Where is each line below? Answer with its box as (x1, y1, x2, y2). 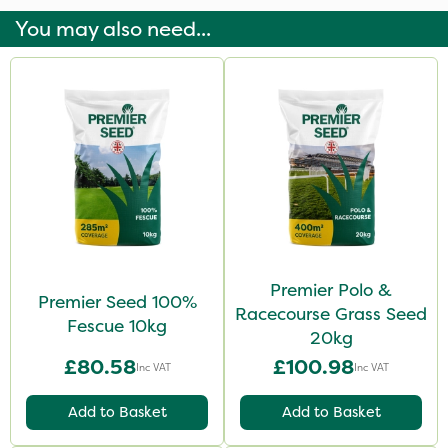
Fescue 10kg (67, 314, 167, 338)
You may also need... (15, 15, 211, 43)
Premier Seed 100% (37, 290, 197, 314)
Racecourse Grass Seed (235, 302, 427, 326)
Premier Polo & (270, 278, 392, 302)
